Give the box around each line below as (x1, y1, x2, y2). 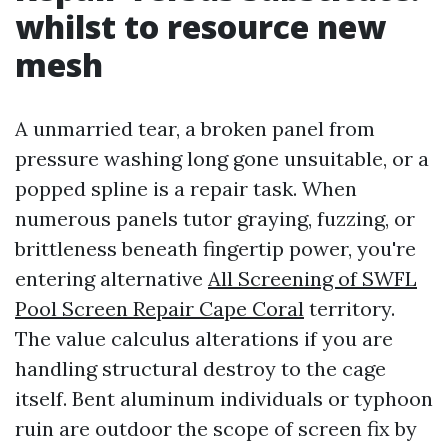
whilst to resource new (15, 5, 386, 48)
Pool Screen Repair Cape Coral (15, 296, 304, 321)
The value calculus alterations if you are (15, 326, 393, 351)
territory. (304, 296, 395, 321)
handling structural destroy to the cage (15, 356, 386, 381)
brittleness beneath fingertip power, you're (15, 236, 416, 261)
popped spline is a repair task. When (15, 176, 357, 201)
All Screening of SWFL (208, 266, 417, 291)
